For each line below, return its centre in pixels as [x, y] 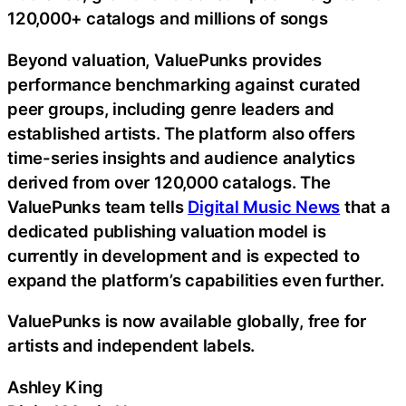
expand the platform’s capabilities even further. [196, 280]
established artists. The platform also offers [182, 133]
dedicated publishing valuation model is [167, 231]
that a [365, 206]
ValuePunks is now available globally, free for [187, 321]
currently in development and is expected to [184, 255]
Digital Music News [264, 206]
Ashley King [55, 387]
